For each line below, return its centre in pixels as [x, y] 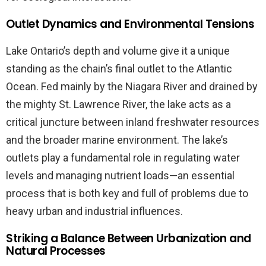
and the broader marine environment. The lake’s [117, 140]
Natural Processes [56, 251]
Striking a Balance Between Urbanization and [129, 238]
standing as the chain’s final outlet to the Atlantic [119, 68]
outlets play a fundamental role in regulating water [123, 157]
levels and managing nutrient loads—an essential [120, 175]
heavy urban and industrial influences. [94, 211]
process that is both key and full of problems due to [127, 193]
